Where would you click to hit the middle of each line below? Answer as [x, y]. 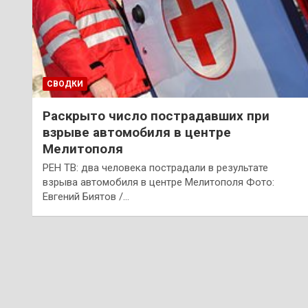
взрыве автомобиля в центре [137, 133]
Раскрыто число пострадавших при [156, 116]
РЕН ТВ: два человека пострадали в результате [155, 168]
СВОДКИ [65, 84]
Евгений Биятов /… [86, 197]
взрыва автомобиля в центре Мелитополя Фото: [158, 183]
